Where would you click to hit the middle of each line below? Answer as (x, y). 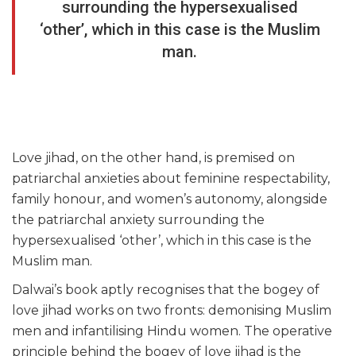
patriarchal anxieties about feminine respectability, (171, 179)
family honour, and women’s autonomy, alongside (170, 199)
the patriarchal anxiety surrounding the (138, 220)
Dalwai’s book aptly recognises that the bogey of (166, 290)
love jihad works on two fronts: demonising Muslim (172, 311)
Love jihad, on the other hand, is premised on (153, 158)
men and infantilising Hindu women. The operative (172, 331)
